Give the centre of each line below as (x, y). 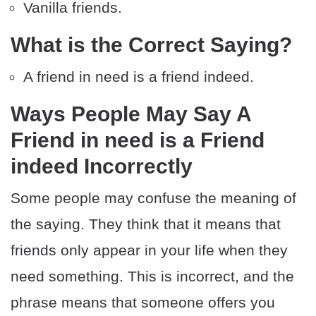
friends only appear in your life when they (149, 250)
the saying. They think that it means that (146, 224)
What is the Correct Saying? (151, 45)
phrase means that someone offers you (143, 303)
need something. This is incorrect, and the (152, 276)
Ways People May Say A (131, 114)
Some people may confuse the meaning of (153, 198)
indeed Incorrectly (102, 166)
